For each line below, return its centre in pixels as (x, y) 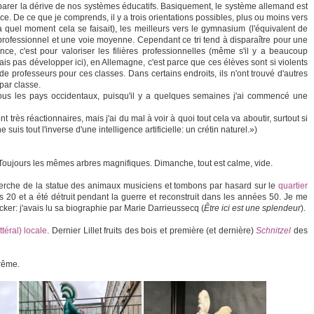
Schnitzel (274, 231)
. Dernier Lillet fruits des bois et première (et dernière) (152, 231)
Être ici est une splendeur (252, 208)
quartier (293, 186)
